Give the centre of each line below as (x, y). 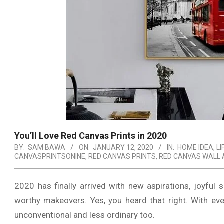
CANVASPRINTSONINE (50, 156)
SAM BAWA (47, 147)
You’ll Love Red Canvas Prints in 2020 (91, 136)
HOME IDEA (195, 147)
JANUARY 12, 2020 (123, 147)
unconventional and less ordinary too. (85, 215)
